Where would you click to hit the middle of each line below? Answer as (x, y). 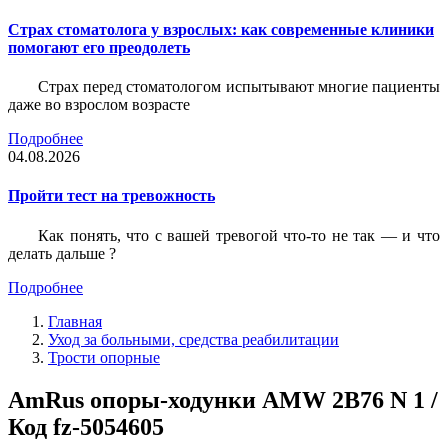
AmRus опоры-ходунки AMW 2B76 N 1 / (223, 399)
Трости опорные (104, 357)
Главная (75, 321)
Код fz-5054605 (86, 426)
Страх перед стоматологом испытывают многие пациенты (239, 87)
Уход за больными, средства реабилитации (193, 339)
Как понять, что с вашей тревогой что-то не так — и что (239, 235)
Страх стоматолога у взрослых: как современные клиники (221, 29)
